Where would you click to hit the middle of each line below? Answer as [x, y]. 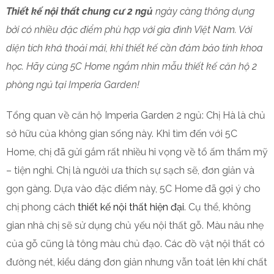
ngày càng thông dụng [204, 11]
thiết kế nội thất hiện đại [130, 207]
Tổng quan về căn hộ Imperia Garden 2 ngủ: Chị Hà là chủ [136, 115]
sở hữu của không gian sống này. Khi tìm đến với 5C [122, 133]
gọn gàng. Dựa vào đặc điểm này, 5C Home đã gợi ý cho [133, 188]
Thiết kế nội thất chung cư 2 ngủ [80, 11]
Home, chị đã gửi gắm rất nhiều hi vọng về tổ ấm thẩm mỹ [137, 152]
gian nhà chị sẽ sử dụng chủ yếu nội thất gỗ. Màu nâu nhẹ [135, 225]
